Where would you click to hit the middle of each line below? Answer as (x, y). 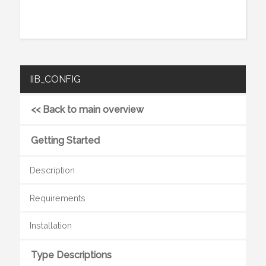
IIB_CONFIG (55, 79)
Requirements (57, 198)
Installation (50, 226)
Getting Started (65, 141)
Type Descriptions (71, 255)
